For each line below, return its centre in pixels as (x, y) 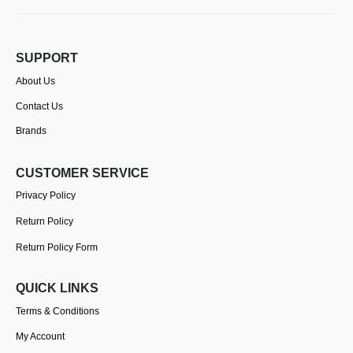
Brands (31, 131)
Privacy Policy (46, 195)
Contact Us (39, 106)
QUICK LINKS (57, 288)
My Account (40, 336)
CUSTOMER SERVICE (82, 173)
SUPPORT (47, 58)
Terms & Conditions (58, 311)
